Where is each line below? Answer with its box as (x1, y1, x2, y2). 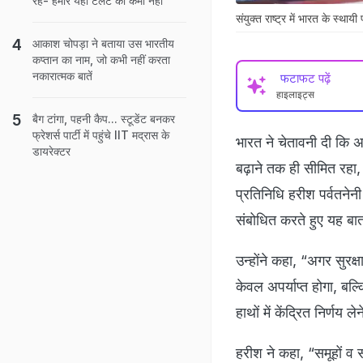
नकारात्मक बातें (32, 69, 92, 83)
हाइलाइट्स (276, 88, 314, 100)
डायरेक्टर (32, 144, 70, 158)
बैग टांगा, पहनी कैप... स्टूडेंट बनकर (32, 112, 175, 126)
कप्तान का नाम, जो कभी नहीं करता (32, 53, 170, 66)
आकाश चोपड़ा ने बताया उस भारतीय (32, 36, 174, 50)
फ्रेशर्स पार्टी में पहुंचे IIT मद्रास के (32, 128, 169, 142)
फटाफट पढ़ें (280, 70, 331, 86)
